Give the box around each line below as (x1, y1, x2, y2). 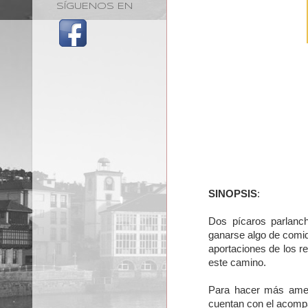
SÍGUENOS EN (56, 1, 133, 11)
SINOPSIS (208, 188, 257, 200)
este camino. (208, 257, 269, 269)
